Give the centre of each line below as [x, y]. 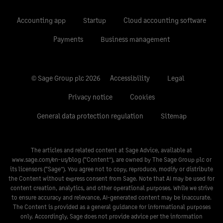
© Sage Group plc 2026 [66, 78]
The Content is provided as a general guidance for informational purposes [111, 207]
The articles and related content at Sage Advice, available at [111, 150]
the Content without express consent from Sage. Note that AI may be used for [111, 179]
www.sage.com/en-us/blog [46, 160]
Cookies [142, 97]
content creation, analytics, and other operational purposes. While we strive [111, 188]
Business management [135, 39]
